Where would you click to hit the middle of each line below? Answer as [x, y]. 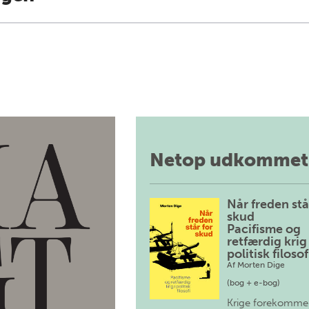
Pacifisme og [263, 229]
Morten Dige [261, 265]
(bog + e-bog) [253, 283]
